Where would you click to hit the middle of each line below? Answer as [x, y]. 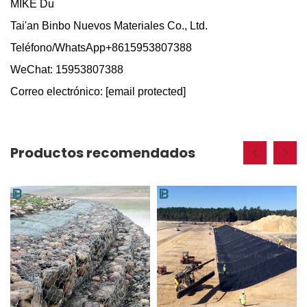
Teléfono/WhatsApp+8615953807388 [101, 47]
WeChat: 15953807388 [67, 69]
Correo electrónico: [58, 91]
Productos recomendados [103, 152]
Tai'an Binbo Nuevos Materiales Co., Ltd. [109, 25]
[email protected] [146, 91]
